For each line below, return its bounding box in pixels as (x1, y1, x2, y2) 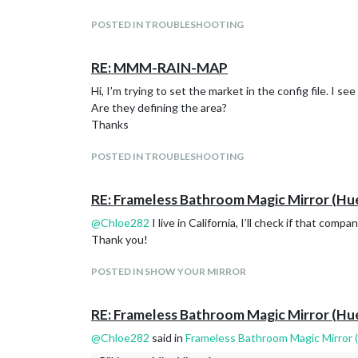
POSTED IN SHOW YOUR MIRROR (91, 265, 246, 277)
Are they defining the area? (91, 101, 227, 114)
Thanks (91, 117, 129, 131)
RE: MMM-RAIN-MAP (91, 59, 228, 76)
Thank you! (91, 233, 148, 246)
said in (149, 331, 185, 344)
